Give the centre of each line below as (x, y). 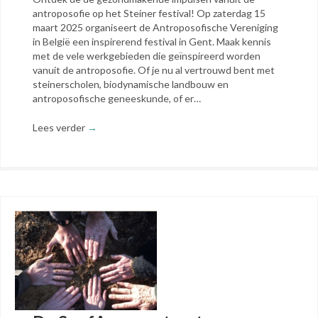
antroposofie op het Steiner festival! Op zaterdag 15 (149, 13)
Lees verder (60, 127)
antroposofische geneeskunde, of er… (117, 98)
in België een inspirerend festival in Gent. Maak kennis (152, 42)
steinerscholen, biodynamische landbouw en (131, 84)
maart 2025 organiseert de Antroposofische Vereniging (155, 27)
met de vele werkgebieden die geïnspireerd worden (147, 56)
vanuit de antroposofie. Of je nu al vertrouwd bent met (154, 70)
